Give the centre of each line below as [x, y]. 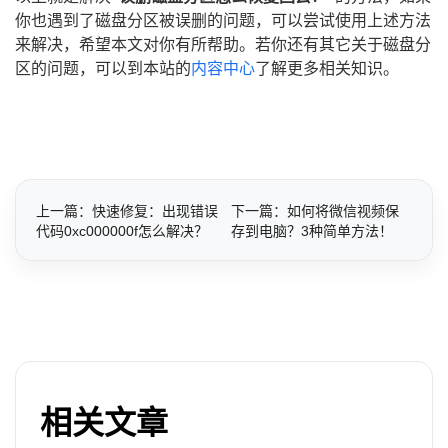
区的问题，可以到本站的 [103, 68]
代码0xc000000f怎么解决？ [122, 230]
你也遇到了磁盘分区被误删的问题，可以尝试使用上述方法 [223, 20]
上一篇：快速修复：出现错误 [127, 210]
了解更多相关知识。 [327, 68]
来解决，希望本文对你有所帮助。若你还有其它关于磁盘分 [223, 44]
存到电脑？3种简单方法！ [311, 230]
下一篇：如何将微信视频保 [314, 210]
